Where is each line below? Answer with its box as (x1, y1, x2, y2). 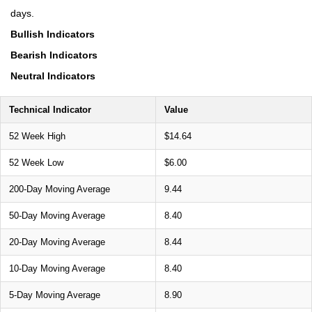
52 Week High (9, 131, 65, 141)
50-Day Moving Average (9, 210, 105, 221)
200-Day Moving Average (9, 184, 110, 194)
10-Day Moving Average (9, 263, 105, 274)
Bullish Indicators (10, 29, 95, 40)
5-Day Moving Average (9, 290, 100, 300)
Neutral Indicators (10, 70, 95, 81)
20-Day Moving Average (9, 237, 105, 247)
